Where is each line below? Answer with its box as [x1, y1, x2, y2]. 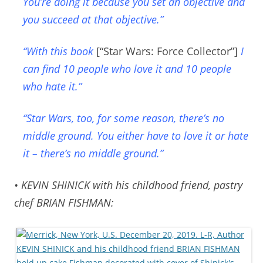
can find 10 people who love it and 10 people [23, 61, 231, 76]
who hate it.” [23, 79, 82, 93]
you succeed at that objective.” [23, 12, 163, 26]
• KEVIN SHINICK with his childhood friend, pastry [14, 177, 242, 192]
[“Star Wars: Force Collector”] [93, 43, 238, 58]
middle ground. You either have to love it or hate [23, 128, 248, 143]
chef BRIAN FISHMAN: [14, 195, 114, 210]
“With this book [23, 43, 93, 58]
